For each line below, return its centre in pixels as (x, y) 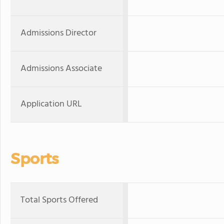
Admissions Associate (61, 68)
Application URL (51, 104)
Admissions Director (58, 33)
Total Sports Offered (59, 200)
